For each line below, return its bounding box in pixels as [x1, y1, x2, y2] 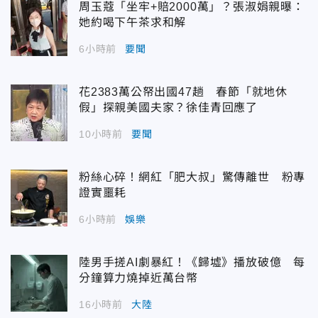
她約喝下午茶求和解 [79, 16, 187, 28]
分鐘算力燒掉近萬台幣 [79, 271, 198, 284]
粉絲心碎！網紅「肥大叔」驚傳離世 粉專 [79, 170, 306, 183]
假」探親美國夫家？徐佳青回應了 [79, 101, 258, 114]
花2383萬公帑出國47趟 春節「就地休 [79, 85, 287, 98]
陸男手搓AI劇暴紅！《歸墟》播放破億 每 [79, 256, 305, 268]
